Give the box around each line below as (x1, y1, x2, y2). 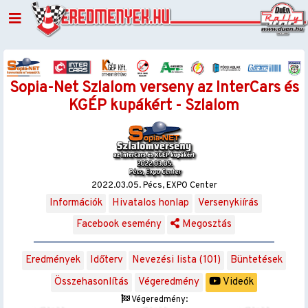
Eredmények (25, 254, 81, 267)
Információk (49, 196, 102, 210)
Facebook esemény (76, 218, 162, 232)
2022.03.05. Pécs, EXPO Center (91, 179, 217, 191)
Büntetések (230, 254, 283, 267)
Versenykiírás (198, 196, 259, 210)
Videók (220, 275, 254, 289)
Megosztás (179, 218, 232, 232)
